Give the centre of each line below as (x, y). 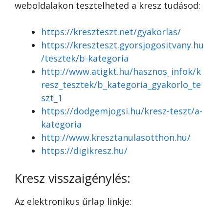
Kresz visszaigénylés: (73, 178)
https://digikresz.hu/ (84, 151)
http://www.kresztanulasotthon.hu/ (116, 137)
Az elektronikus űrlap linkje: (73, 201)
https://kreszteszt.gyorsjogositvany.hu (122, 45)
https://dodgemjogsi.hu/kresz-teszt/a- (122, 111)
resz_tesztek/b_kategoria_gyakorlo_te (121, 85)
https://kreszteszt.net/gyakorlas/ (111, 32)
